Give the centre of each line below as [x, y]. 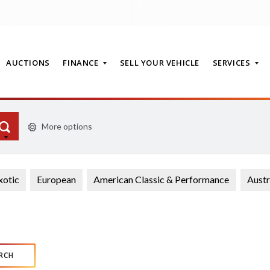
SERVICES [233, 63]
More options [67, 126]
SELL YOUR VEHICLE [160, 63]
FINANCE [82, 63]
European [57, 180]
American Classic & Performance [162, 180]
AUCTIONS [28, 63]
